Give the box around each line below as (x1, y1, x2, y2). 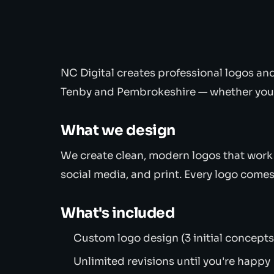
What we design (61, 121, 176, 140)
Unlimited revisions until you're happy (73, 254, 271, 268)
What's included (61, 204, 175, 222)
